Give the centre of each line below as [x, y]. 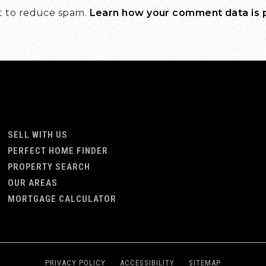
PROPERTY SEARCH [49, 167]
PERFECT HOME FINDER [58, 151]
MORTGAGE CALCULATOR [62, 199]
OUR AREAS [33, 183]
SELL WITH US [50, 134]
